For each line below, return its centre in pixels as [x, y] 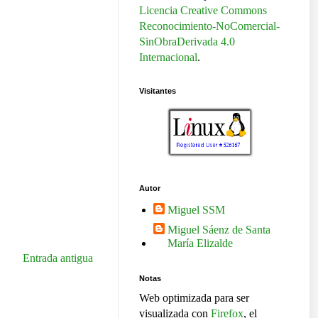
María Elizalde [200, 243]
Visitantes [158, 91]
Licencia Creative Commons [203, 11]
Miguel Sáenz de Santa [219, 229]
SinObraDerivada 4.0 [187, 42]
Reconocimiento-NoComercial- [209, 26]
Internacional [168, 57]
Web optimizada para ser [194, 297]
